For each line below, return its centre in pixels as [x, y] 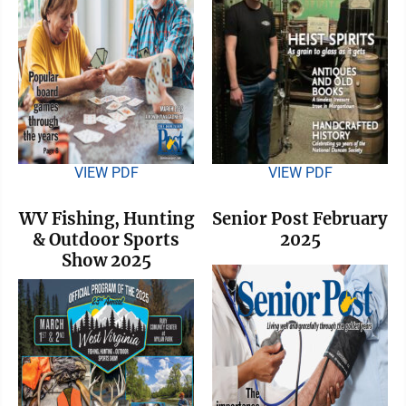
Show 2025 [106, 260]
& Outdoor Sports [106, 239]
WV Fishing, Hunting [106, 218]
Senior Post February [300, 218]
